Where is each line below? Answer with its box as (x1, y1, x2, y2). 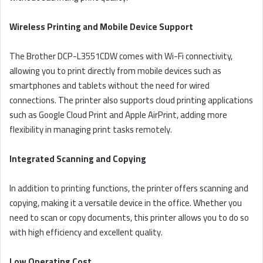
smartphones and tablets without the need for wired (9, 77, 210, 95)
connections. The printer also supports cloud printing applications (9, 92, 253, 109)
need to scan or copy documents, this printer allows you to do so (9, 209, 249, 227)
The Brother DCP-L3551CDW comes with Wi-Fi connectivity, (9, 48, 232, 65)
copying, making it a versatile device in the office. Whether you (9, 194, 242, 212)
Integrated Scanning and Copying (9, 150, 146, 168)
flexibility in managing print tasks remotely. (9, 121, 172, 139)
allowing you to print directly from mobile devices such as (9, 62, 221, 80)
